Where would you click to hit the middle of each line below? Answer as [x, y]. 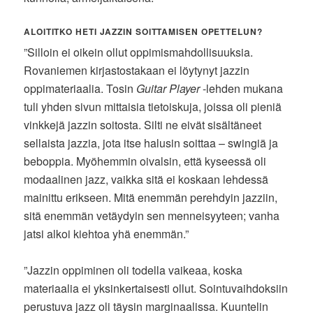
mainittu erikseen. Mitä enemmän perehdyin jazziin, [151, 197]
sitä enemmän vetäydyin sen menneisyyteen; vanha [152, 215]
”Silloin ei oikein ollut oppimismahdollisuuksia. [139, 52]
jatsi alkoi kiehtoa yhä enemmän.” [107, 233]
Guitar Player [168, 88]
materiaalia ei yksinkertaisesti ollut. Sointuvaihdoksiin [156, 288]
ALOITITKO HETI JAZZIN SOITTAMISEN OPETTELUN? [143, 31]
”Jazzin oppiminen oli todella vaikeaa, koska [133, 270]
